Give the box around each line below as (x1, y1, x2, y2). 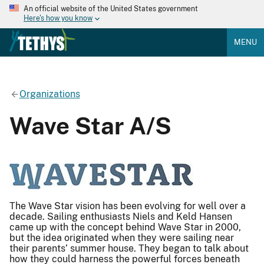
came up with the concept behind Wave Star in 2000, (9, 221, 241, 233)
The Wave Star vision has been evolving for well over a (9, 200, 246, 212)
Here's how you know (24, 14, 93, 23)
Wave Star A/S (9, 111, 171, 140)
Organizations (19, 88, 80, 100)
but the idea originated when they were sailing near (9, 232, 234, 243)
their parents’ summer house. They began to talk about (9, 242, 249, 254)
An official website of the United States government (24, 5, 198, 13)
